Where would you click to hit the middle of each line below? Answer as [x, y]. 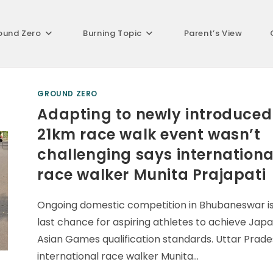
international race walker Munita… [118, 256]
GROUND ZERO [68, 94]
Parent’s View [213, 33]
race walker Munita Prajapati [152, 175]
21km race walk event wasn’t [149, 134]
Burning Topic [113, 33]
